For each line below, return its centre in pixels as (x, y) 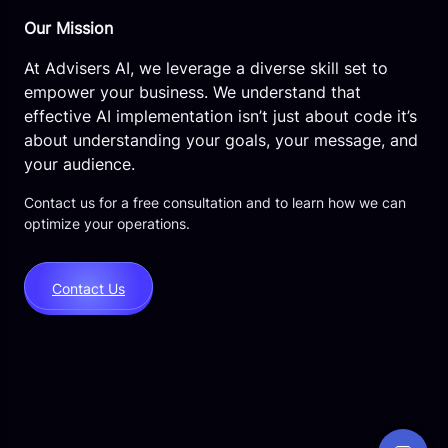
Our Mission (68, 27)
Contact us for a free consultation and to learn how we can (215, 202)
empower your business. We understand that (192, 91)
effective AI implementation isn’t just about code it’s (220, 115)
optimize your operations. (107, 223)
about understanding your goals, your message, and (221, 139)
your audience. (79, 163)
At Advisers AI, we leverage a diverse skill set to (206, 67)
